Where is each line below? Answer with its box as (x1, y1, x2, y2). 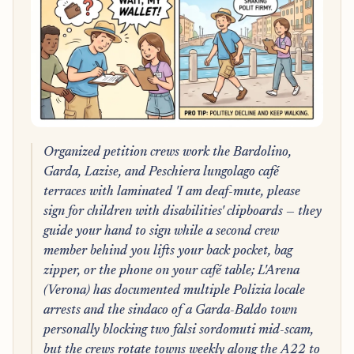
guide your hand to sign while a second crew (43, 224, 279, 238)
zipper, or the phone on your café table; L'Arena (43, 264, 299, 277)
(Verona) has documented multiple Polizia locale (43, 284, 305, 297)
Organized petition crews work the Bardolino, (43, 145, 292, 159)
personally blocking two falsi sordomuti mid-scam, (43, 323, 314, 337)
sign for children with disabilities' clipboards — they (43, 205, 322, 218)
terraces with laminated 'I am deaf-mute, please (43, 185, 300, 198)
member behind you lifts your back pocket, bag (43, 244, 292, 258)
